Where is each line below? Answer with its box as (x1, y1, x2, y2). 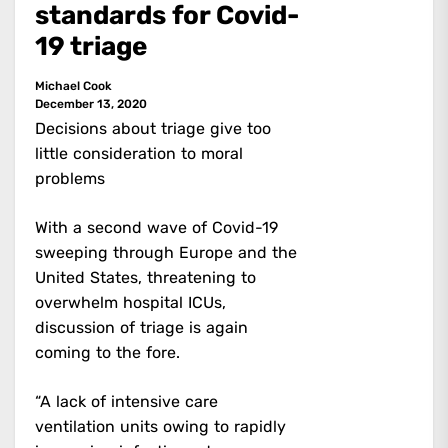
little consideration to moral (35, 143, 243, 163)
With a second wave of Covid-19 (35, 217, 278, 237)
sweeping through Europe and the (35, 242, 297, 262)
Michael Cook (35, 78, 112, 93)
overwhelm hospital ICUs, (35, 292, 226, 312)
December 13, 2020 (35, 96, 147, 111)
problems (35, 168, 105, 188)
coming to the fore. (35, 342, 180, 362)
